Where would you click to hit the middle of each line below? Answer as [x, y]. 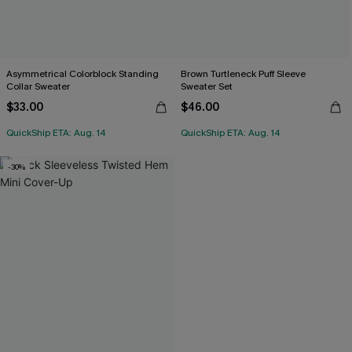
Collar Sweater [38, 86]
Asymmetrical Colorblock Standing [82, 74]
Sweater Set [207, 86]
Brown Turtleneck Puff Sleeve [243, 74]
